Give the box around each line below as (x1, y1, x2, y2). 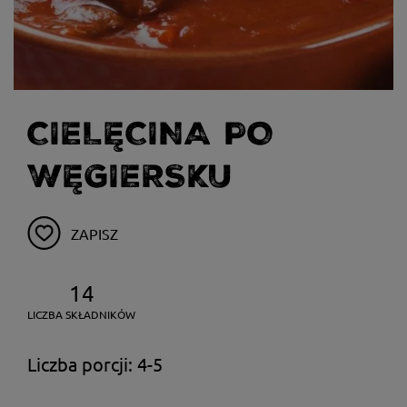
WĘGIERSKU (27, 158, 233, 195)
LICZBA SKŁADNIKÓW (27, 307, 135, 322)
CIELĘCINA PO (27, 115, 274, 153)
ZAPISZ (71, 224, 118, 243)
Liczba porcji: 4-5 (27, 352, 163, 375)
